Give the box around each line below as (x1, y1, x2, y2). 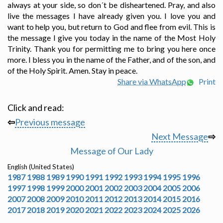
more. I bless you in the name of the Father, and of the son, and (7, 55, 216, 65)
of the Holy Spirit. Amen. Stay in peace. (7, 66, 137, 76)
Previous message (15, 116, 85, 128)
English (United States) (7, 163, 74, 171)
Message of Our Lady (70, 145, 153, 157)
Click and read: (7, 102, 64, 113)
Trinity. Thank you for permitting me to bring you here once (7, 44, 216, 54)
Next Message (151, 131, 208, 142)
